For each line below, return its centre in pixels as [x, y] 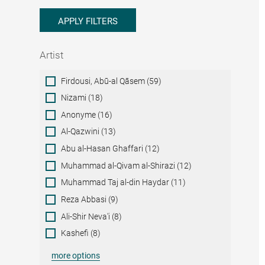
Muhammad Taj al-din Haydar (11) [124, 182]
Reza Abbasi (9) [90, 200]
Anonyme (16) [87, 114]
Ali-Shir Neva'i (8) [92, 216]
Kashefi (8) [81, 233]
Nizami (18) [82, 98]
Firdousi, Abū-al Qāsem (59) [112, 81]
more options [76, 256]
